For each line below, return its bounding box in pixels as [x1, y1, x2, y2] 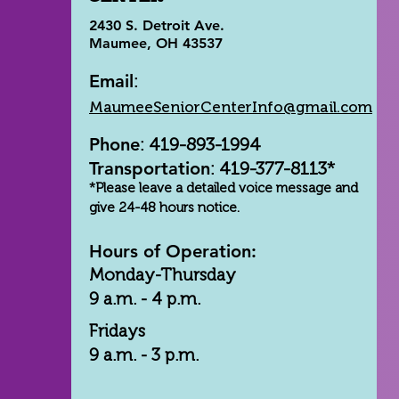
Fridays [89, 321, 145, 341]
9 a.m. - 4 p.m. [89, 289, 200, 309]
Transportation [89, 158, 210, 179]
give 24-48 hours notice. [89, 199, 240, 216]
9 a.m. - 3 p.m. [89, 345, 199, 365]
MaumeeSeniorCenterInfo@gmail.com [89, 98, 372, 116]
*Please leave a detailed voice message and [89, 180, 358, 196]
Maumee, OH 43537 [89, 35, 223, 52]
